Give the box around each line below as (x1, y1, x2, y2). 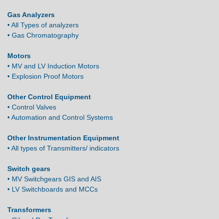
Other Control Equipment (7, 92, 91, 101)
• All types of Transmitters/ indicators (7, 144, 119, 152)
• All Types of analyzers (7, 21, 79, 29)
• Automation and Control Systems (7, 113, 113, 121)
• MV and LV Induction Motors (7, 62, 99, 70)
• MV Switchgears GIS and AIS (7, 175, 101, 183)
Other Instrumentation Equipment (7, 133, 119, 142)
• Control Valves (7, 103, 56, 111)
